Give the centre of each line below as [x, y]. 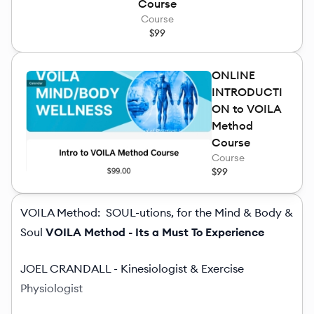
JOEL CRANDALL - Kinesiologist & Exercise [132, 269]
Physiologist [52, 288]
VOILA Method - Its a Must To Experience [155, 232]
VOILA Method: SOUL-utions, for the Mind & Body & [157, 213]
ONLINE [233, 75]
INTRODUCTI [247, 92]
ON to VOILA [246, 109]
